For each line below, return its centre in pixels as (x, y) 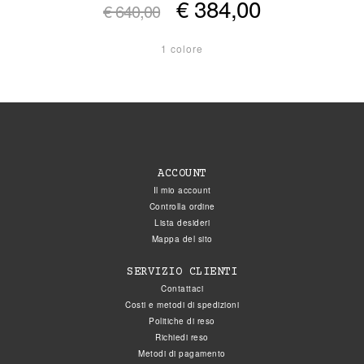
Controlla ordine (182, 207)
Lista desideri (182, 223)
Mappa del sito (182, 239)
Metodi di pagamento (182, 354)
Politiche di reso (182, 321)
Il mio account (182, 191)
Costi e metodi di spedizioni (182, 305)
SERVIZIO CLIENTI (182, 273)
